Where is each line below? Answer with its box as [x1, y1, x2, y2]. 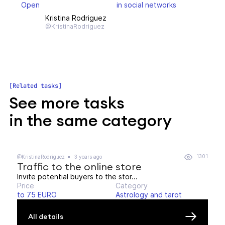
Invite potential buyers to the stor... [17, 172, 138, 181]
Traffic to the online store [17, 160, 142, 173]
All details [28, 211, 63, 221]
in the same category [9, 110, 172, 131]
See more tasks [9, 92, 125, 113]
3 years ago [73, 153, 102, 160]
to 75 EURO [17, 190, 57, 199]
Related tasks [13, 82, 58, 90]
